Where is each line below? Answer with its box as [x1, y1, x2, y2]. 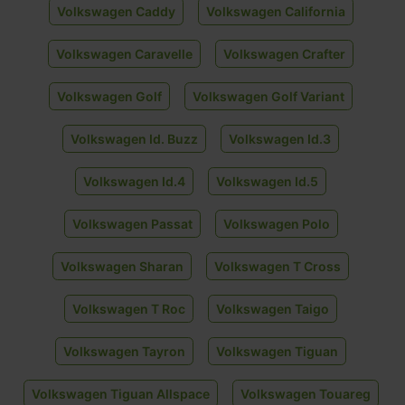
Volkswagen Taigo [216, 300, 329, 316]
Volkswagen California [205, 3, 345, 19]
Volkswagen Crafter [223, 45, 345, 61]
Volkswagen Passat [71, 215, 193, 231]
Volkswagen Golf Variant [193, 88, 344, 104]
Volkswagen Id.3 [229, 130, 331, 146]
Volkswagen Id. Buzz [71, 130, 198, 146]
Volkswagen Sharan [61, 258, 184, 274]
